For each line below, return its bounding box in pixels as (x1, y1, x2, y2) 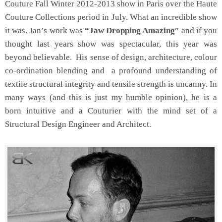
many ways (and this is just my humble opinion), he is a (5, 93, 217, 103)
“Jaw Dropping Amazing (85, 26, 175, 36)
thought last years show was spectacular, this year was (5, 39, 217, 49)
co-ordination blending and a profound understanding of (5, 66, 217, 76)
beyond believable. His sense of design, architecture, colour (5, 53, 217, 62)
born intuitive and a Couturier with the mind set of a (5, 106, 217, 116)
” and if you (175, 26, 218, 36)
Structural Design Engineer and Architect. (5, 119, 151, 129)
